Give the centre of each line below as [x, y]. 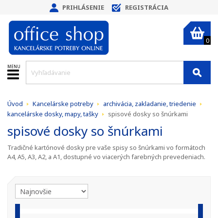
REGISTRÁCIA [147, 7]
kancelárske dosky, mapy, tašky [53, 114]
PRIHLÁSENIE [83, 7]
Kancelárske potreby [63, 104]
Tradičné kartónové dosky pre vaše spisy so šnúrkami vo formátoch [106, 147]
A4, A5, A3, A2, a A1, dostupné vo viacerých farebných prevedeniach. [106, 157]
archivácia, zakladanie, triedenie [150, 104]
